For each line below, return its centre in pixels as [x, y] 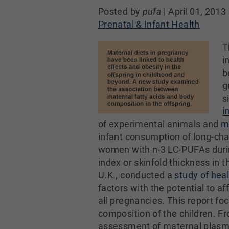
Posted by [120, 12]
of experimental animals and [160, 124]
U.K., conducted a [136, 175]
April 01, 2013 [197, 12]
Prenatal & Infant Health [149, 24]
